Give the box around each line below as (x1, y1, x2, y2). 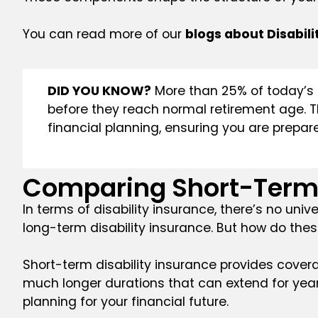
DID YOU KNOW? (48, 82, 152, 100)
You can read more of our (23, 26, 185, 43)
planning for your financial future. (23, 293, 229, 311)
